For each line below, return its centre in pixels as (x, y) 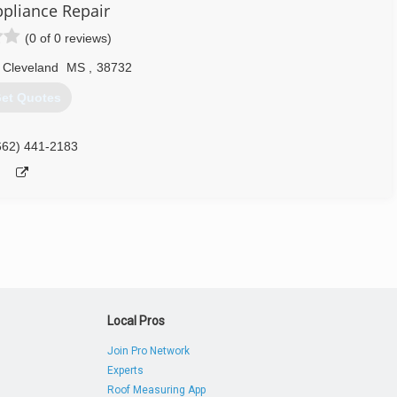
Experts (126, 370)
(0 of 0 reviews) (68, 38)
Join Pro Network (149, 351)
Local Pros (136, 321)
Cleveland (31, 67)
